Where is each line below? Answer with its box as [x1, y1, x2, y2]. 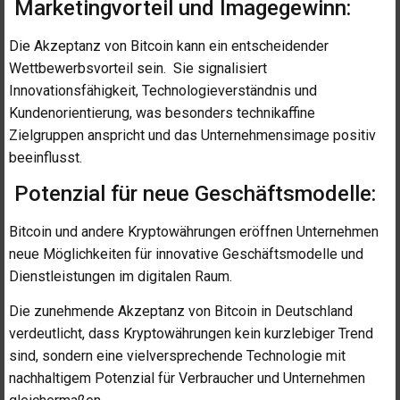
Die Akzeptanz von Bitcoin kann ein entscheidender [9, 37, 329, 54]
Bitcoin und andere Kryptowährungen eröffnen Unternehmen [9, 222, 379, 240]
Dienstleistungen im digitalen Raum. [9, 267, 232, 285]
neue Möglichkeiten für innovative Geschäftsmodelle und [9, 245, 363, 262]
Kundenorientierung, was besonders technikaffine [9, 104, 315, 121]
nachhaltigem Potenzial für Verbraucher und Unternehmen [9, 370, 365, 387]
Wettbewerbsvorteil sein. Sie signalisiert [9, 59, 267, 77]
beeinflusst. [9, 148, 82, 166]
